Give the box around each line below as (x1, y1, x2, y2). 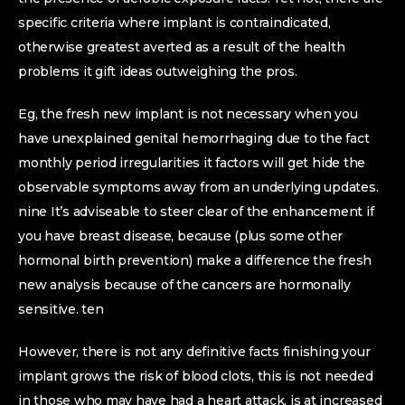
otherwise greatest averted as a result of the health (18, 39, 345, 55)
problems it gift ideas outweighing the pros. (18, 63, 297, 80)
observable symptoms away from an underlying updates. (18, 179, 379, 195)
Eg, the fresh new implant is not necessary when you (18, 106, 358, 122)
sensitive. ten (18, 301, 104, 317)
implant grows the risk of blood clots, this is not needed (18, 368, 373, 384)
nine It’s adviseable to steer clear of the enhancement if (18, 203, 374, 220)
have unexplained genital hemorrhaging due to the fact (18, 130, 370, 146)
